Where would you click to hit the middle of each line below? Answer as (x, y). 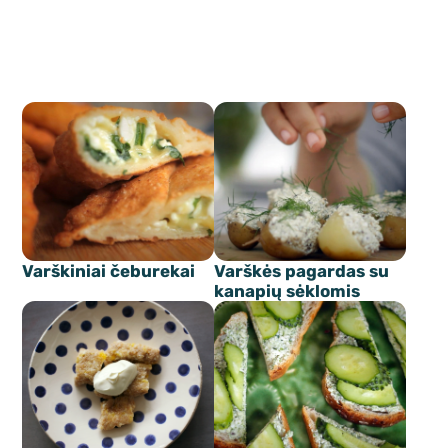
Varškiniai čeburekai (109, 271)
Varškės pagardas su (301, 271)
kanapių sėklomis (287, 291)
